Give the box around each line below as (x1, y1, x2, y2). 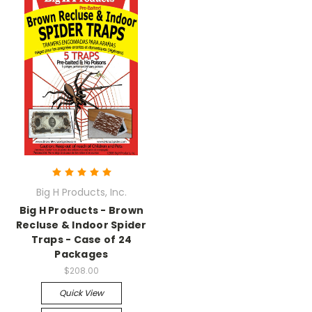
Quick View (58, 286, 104, 299)
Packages (54, 247, 109, 261)
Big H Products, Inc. (36, 185, 127, 199)
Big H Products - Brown (19, 203, 143, 217)
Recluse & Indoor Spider (15, 218, 147, 232)
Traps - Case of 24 (31, 233, 132, 247)
